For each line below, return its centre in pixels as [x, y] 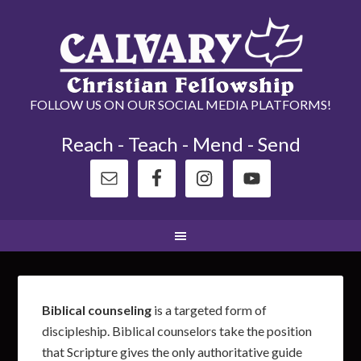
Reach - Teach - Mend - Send [180, 144]
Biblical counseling [97, 310]
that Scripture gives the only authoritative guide [172, 352]
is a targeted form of [210, 310]
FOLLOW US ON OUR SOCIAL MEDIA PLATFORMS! [180, 104]
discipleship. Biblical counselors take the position [177, 331]
